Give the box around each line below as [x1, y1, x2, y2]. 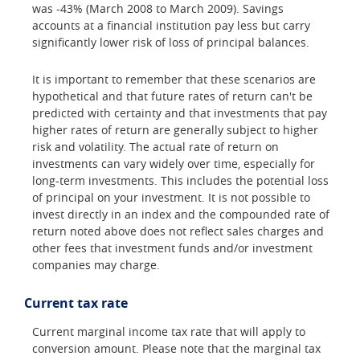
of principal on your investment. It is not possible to [32, 189, 310, 205]
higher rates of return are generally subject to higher [32, 121, 318, 137]
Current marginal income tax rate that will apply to [32, 324, 305, 340]
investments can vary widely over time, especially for [32, 155, 315, 171]
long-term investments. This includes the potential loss [32, 172, 329, 188]
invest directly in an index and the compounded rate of [32, 206, 329, 222]
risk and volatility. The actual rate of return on [32, 138, 279, 154]
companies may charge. [32, 256, 160, 272]
